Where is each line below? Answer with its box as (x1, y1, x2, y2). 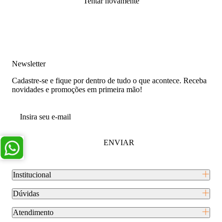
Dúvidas (13, 189, 39, 198)
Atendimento (13, 208, 54, 217)
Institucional (13, 170, 51, 179)
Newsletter (12, 59, 46, 68)
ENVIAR (104, 138, 134, 147)
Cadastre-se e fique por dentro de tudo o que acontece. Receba (12, 76, 207, 85)
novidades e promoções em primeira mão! (12, 85, 142, 94)
